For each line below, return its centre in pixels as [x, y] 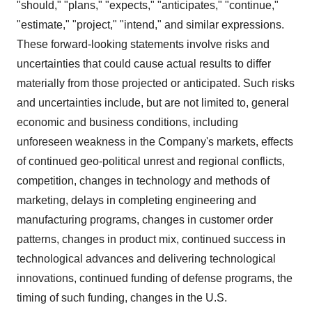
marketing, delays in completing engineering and [136, 200]
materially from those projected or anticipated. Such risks [156, 83]
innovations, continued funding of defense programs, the [155, 278]
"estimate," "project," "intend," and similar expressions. [150, 25]
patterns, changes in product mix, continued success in [151, 239]
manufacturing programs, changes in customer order [145, 220]
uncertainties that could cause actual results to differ [144, 64]
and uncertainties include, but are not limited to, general [153, 103]
